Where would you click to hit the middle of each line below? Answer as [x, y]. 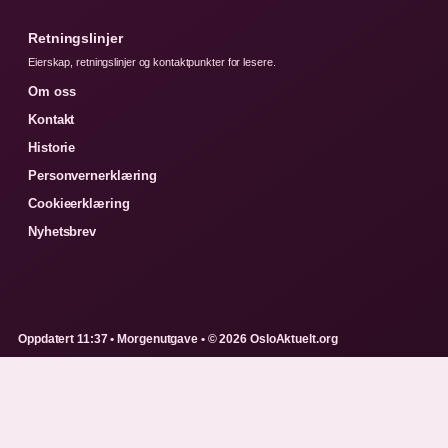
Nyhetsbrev [62, 232]
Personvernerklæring [93, 176]
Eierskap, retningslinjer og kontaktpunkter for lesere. [152, 62]
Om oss [52, 92]
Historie [52, 148]
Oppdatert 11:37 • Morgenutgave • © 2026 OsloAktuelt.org [178, 339]
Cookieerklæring [79, 204]
